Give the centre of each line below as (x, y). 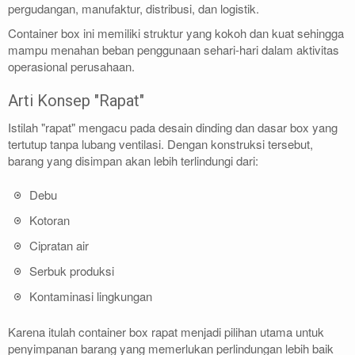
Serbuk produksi (72, 271)
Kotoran (50, 220)
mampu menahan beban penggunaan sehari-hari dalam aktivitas (174, 50)
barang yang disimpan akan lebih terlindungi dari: (133, 160)
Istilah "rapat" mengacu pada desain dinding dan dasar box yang (173, 127)
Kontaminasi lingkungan (91, 296)
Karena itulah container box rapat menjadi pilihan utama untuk (166, 331)
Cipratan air (59, 246)
